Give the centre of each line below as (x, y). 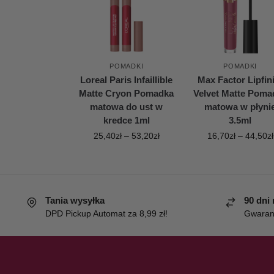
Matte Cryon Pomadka (127, 93)
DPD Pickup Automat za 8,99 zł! (106, 213)
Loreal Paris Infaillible (127, 80)
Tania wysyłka (75, 200)
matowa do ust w (127, 106)
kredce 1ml (126, 120)
